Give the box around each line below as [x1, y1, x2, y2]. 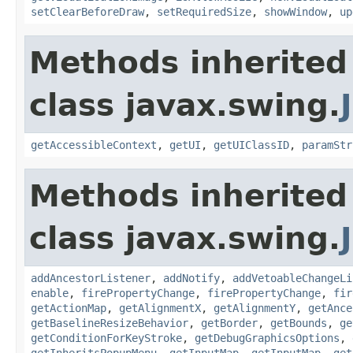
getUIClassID [214, 138, 289, 151]
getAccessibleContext [31, 138, 157, 151]
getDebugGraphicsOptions [195, 331, 340, 344]
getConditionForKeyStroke [31, 331, 182, 344]
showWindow [264, 5, 327, 18]
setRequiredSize [157, 5, 251, 18]
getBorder [201, 316, 258, 329]
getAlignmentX [119, 301, 201, 314]
